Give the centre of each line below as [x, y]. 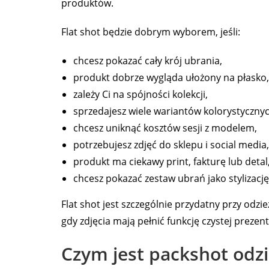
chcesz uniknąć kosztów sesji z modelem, [165, 128]
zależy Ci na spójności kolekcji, [141, 95]
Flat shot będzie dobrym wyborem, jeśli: [151, 32]
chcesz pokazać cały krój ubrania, [148, 61]
